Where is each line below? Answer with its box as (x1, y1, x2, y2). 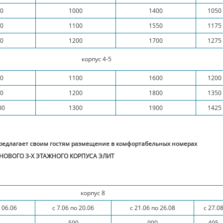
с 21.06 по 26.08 (130, 204, 176, 212)
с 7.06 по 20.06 (52, 204, 95, 212)
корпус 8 (81, 189, 106, 197)
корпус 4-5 (82, 55, 111, 63)
